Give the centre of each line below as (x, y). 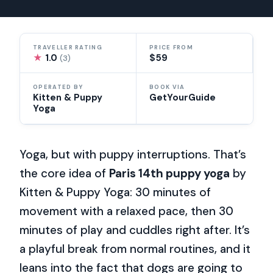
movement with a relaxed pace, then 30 (127, 211)
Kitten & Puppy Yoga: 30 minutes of (115, 193)
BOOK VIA (167, 87)
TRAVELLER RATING (68, 47)
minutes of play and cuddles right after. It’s (135, 230)
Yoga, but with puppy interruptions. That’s (133, 155)
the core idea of (65, 174)
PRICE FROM (172, 47)
